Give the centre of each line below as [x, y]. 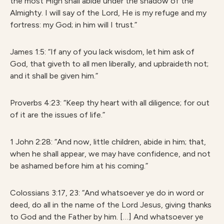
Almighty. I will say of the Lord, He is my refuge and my [108, 13]
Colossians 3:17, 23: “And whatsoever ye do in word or [107, 193]
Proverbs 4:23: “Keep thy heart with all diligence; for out [110, 103]
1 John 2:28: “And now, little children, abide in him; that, [108, 142]
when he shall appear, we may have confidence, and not [110, 154]
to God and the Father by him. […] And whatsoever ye [107, 217]
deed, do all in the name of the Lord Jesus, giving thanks [111, 205]
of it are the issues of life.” [57, 115]
